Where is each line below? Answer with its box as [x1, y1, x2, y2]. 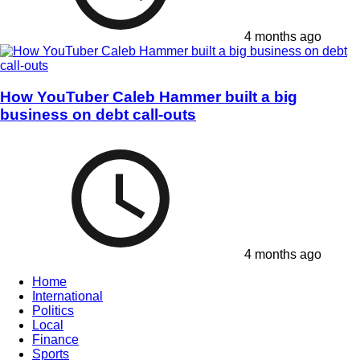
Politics [32, 304, 74, 318]
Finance [32, 333, 79, 347]
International [32, 289, 103, 304]
